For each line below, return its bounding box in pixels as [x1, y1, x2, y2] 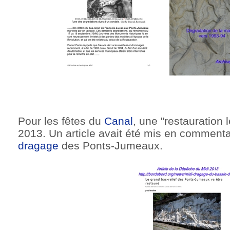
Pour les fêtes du [18, 114, 104, 127]
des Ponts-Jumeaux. [59, 139, 163, 151]
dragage [18, 139, 59, 151]
